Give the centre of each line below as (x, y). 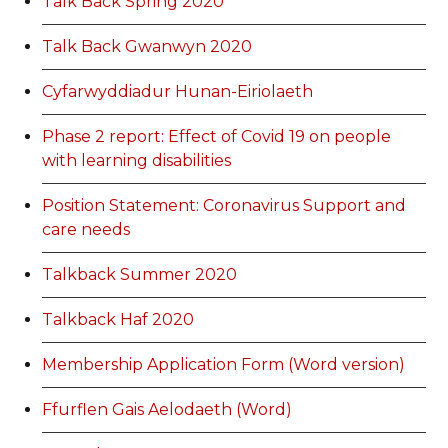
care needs (86, 230)
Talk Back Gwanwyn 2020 (147, 47)
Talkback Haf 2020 (118, 320)
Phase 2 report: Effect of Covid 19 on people (217, 137)
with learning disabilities (137, 161)
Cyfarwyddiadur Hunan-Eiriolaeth (178, 92)
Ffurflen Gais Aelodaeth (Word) (167, 410)
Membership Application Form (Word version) (224, 365)
